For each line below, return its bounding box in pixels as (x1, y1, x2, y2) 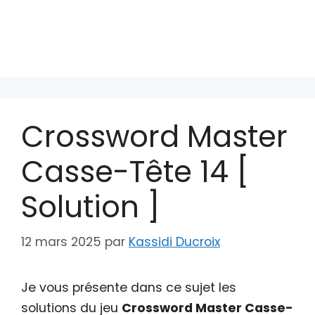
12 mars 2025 (21, 233, 101, 250)
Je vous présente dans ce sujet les (21, 278, 236, 296)
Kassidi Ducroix (129, 233, 220, 250)
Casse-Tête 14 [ (21, 151, 249, 193)
